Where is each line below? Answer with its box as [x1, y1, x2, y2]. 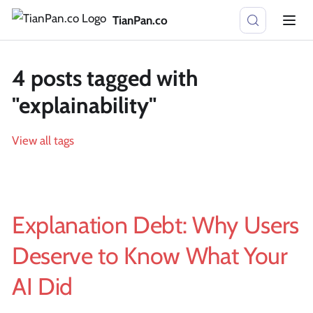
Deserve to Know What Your [12, 241, 288, 270]
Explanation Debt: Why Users [12, 210, 299, 240]
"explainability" [12, 92, 156, 119]
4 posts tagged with [12, 64, 198, 92]
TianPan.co [112, 13, 168, 27]
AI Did [12, 272, 73, 301]
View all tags [12, 133, 74, 147]
